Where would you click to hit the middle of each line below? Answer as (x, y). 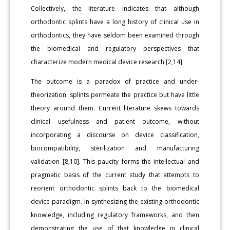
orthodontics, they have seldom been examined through (115, 35)
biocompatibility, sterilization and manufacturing (115, 148)
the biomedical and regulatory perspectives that (115, 48)
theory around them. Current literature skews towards (115, 108)
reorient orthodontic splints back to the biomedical (115, 188)
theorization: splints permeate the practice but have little (115, 94)
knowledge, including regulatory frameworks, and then (115, 215)
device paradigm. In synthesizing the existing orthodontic (115, 201)
